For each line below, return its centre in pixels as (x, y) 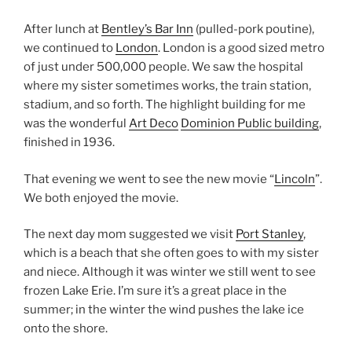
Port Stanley (269, 235)
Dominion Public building (250, 124)
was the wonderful (76, 124)
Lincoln (295, 179)
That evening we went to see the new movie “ (149, 179)
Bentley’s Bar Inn (147, 29)
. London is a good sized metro (241, 48)
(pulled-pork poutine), (254, 29)
